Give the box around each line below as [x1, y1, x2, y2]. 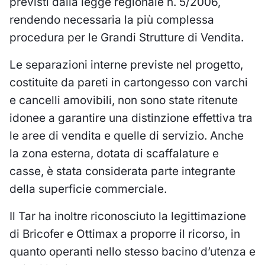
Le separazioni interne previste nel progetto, [9, 57, 243, 72]
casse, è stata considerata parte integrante [9, 164, 235, 178]
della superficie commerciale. [9, 182, 167, 196]
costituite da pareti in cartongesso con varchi [9, 75, 248, 89]
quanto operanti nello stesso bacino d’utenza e [9, 244, 256, 258]
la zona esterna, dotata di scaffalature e [9, 146, 219, 160]
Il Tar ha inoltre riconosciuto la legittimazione [9, 209, 246, 223]
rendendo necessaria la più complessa [9, 12, 214, 27]
